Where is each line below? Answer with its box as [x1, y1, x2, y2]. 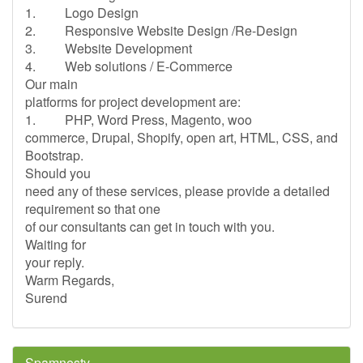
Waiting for [25, 235, 86, 254]
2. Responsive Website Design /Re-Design [25, 21, 297, 40]
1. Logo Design [25, 3, 139, 22]
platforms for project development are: [25, 92, 267, 111]
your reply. [25, 253, 84, 271]
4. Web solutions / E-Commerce [25, 57, 233, 75]
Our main [25, 75, 78, 93]
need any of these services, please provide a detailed [25, 181, 330, 200]
